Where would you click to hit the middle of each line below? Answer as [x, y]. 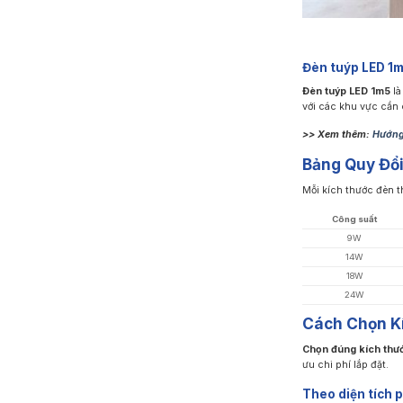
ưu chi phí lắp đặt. [345, 364]
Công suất [355, 219]
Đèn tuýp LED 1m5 [346, 92]
